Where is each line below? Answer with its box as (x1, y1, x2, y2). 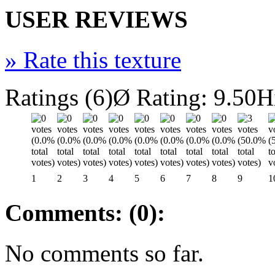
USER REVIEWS (5, 6, 188, 33)
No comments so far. (5, 240, 204, 267)
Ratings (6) (5, 83, 113, 110)
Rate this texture (17, 46, 181, 73)
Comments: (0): (5, 199, 165, 227)
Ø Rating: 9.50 (113, 83, 257, 110)
